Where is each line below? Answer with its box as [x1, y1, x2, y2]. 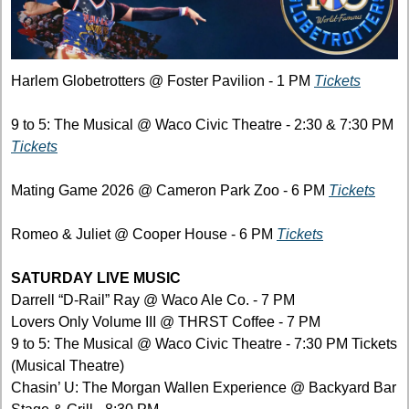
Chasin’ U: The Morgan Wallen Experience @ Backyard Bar [11, 380, 396, 396]
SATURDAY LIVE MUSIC [11, 270, 181, 287]
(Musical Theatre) [11, 358, 124, 374]
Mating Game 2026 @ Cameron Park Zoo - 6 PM [11, 183, 329, 199]
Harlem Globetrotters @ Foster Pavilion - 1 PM [11, 73, 314, 89]
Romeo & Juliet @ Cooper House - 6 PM [11, 226, 277, 243]
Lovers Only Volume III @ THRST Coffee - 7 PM [11, 314, 320, 330]
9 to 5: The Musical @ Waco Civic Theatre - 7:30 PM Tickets [11, 336, 397, 352]
